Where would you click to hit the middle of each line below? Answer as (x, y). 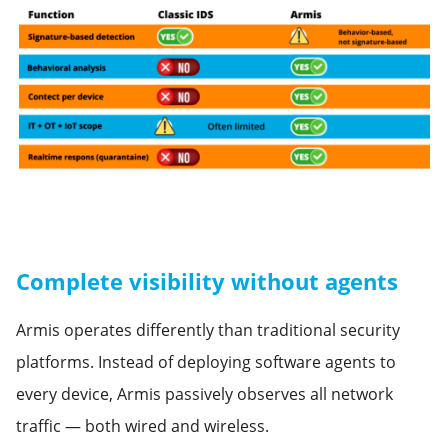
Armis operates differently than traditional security (208, 329)
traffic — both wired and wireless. (142, 425)
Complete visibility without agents (207, 280)
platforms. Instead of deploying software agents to (206, 361)
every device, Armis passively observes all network (204, 393)
